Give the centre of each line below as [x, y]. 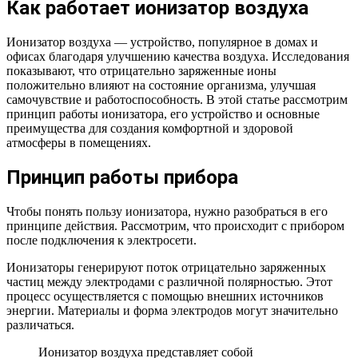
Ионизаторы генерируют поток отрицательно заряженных [166, 267]
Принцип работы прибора [122, 178]
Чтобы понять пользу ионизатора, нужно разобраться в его [167, 211]
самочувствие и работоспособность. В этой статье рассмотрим [177, 100]
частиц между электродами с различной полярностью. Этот [169, 281]
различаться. [40, 324]
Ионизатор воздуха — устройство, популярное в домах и [162, 42]
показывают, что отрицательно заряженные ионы [141, 71]
